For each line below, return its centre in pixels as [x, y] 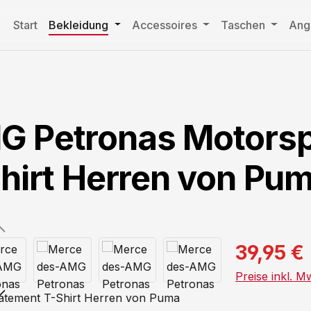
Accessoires [165, 25]
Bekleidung [79, 25]
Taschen [243, 25]
